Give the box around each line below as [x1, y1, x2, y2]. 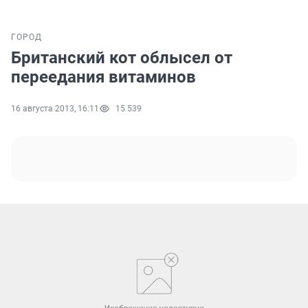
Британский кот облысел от [11, 48, 232, 68]
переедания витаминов [11, 67, 196, 87]
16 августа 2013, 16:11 [11, 104, 99, 114]
